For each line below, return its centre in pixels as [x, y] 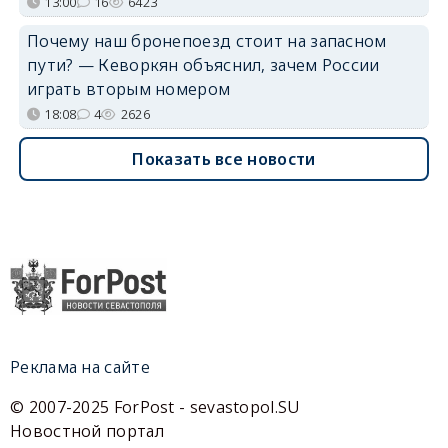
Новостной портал [87, 430]
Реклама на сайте [80, 366]
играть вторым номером [128, 88]
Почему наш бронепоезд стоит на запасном [206, 40]
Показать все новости [224, 158]
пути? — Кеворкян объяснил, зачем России [203, 64]
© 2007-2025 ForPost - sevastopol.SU [155, 406]
